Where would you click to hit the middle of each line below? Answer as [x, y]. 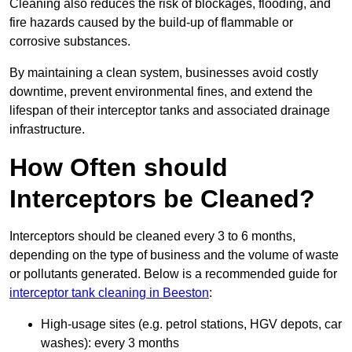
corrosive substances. [70, 42]
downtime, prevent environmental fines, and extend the [161, 92]
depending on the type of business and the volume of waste [174, 255]
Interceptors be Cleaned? [162, 199]
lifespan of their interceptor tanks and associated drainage [170, 111]
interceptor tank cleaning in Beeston [109, 293]
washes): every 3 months [110, 343]
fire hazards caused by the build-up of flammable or [151, 23]
